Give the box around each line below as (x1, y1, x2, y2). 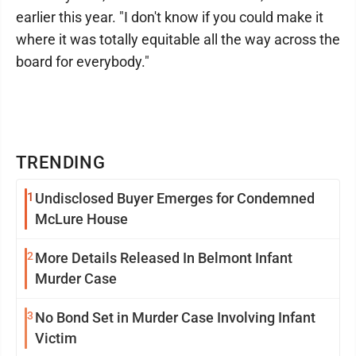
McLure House (35, 211, 128, 227)
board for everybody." (16, 53, 149, 70)
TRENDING (16, 153, 106, 172)
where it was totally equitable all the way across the (16, 31, 340, 48)
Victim (35, 330, 77, 346)
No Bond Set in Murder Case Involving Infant (35, 309, 315, 326)
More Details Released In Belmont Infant (35, 250, 292, 266)
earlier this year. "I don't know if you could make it (16, 9, 323, 25)
